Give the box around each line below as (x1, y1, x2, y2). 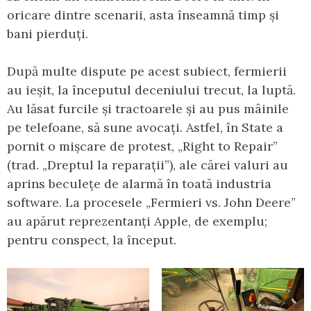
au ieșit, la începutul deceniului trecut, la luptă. (7, 82, 296, 99)
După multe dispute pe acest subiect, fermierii (7, 63, 287, 80)
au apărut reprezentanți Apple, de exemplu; (7, 213, 267, 230)
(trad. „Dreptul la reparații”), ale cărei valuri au (7, 157, 288, 174)
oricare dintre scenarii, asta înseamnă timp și (7, 7, 279, 24)
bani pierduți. (7, 26, 88, 42)
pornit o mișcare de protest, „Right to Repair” (7, 138, 278, 155)
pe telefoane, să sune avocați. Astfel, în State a (7, 119, 283, 136)
